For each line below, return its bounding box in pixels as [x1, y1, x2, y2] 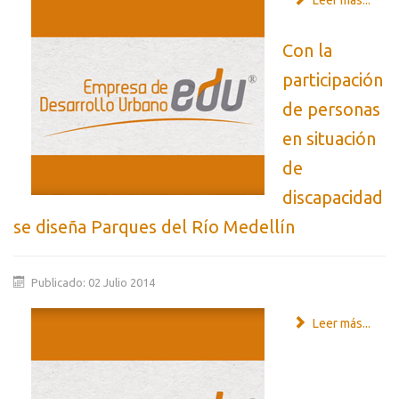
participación [282, 69, 383, 91]
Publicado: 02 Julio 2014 [31, 276, 156, 289]
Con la [282, 40, 332, 61]
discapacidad [282, 187, 383, 208]
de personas [282, 99, 380, 120]
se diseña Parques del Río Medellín [13, 216, 295, 238]
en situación [282, 128, 376, 150]
